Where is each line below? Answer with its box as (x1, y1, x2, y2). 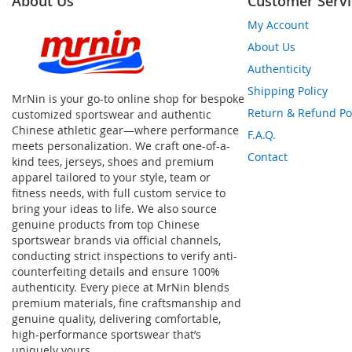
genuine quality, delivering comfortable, (12, 311, 221, 327)
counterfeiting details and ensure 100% (12, 264, 220, 280)
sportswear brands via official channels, (12, 233, 221, 248)
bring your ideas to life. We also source (12, 201, 217, 217)
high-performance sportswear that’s (12, 327, 201, 343)
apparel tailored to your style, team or (12, 170, 211, 185)
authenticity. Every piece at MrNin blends (12, 280, 229, 295)
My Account (247, 17, 309, 33)
